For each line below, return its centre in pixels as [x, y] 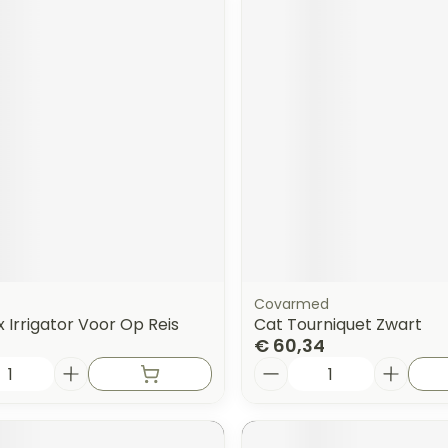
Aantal [279, 366]
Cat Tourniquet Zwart [337, 325]
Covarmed [291, 304]
